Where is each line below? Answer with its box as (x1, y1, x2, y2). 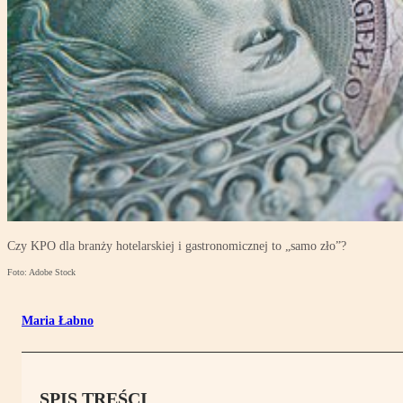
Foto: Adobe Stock (7, 267, 76, 278)
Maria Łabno (22, 314, 94, 328)
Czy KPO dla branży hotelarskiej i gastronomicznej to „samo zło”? (7, 239, 346, 254)
